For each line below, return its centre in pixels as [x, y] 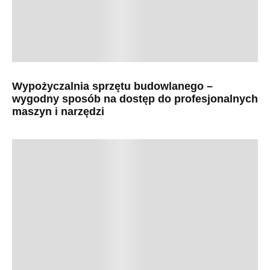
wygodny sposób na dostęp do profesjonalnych [135, 99]
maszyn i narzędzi [58, 112]
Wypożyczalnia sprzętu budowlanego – [112, 86]
